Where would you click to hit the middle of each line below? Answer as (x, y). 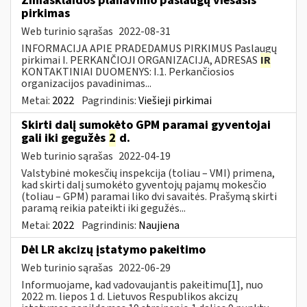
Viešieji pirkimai (175, 100)
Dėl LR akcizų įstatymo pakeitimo (113, 249)
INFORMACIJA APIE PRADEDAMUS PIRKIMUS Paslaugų (149, 48)
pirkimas (46, 13)
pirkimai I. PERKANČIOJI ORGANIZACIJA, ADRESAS (140, 60)
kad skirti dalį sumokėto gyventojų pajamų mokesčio (144, 185)
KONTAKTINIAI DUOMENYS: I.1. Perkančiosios (128, 72)
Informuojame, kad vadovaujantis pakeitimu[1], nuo (142, 285)
